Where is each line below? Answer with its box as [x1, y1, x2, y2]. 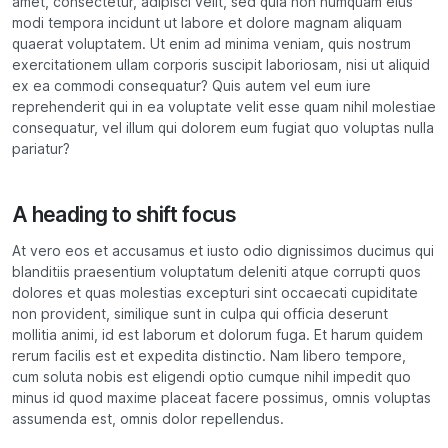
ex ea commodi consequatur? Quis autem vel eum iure [12, 77, 371, 94]
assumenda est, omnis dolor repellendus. [12, 410, 284, 427]
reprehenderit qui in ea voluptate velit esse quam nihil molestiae [12, 98, 436, 115]
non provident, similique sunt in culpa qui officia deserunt [12, 305, 388, 322]
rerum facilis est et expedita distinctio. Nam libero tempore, [12, 347, 406, 364]
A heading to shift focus [12, 201, 236, 227]
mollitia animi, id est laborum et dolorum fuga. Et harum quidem [12, 326, 423, 343]
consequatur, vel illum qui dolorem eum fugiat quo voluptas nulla [12, 119, 434, 136]
